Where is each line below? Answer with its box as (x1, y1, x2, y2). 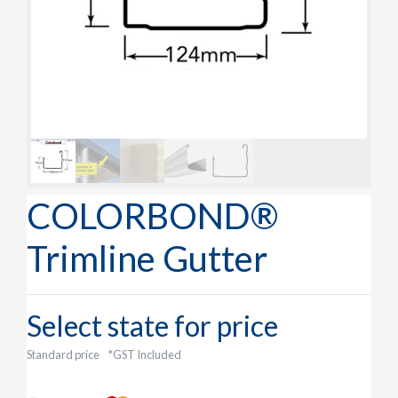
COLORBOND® (27, 194, 278, 237)
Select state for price (27, 307, 278, 343)
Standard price (27, 346, 101, 362)
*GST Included (108, 346, 181, 362)
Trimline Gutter (27, 236, 267, 280)
